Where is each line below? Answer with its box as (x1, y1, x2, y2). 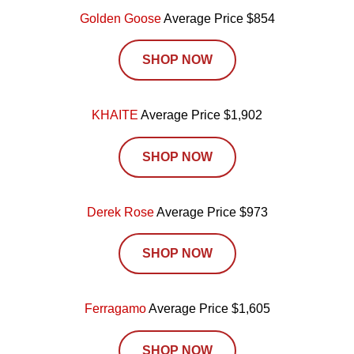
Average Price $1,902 (138, 108, 262, 122)
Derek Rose (86, 205, 154, 219)
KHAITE (92, 108, 138, 122)
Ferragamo (84, 302, 146, 316)
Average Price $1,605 (145, 302, 270, 316)
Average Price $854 (160, 12, 275, 26)
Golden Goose (79, 12, 161, 26)
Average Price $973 (153, 205, 268, 219)
